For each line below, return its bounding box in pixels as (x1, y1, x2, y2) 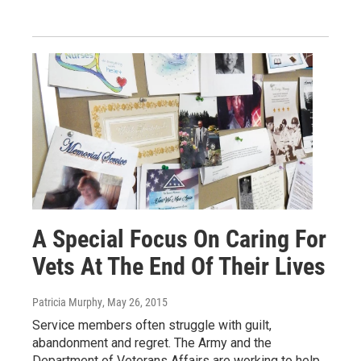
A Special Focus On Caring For (32, 225, 326, 254)
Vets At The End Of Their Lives (32, 252, 326, 281)
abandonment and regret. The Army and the (32, 335, 272, 351)
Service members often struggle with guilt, (32, 317, 272, 334)
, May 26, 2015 (102, 296, 168, 309)
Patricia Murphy (32, 296, 102, 309)
